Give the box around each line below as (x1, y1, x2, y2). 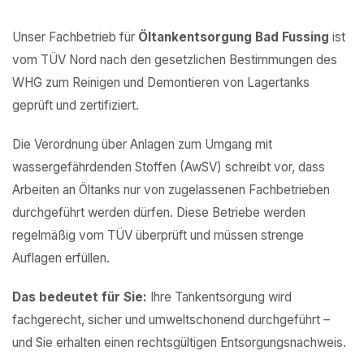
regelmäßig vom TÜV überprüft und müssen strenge (12, 227, 304, 243)
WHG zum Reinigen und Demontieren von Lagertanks (12, 75, 310, 90)
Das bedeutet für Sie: (12, 289, 147, 305)
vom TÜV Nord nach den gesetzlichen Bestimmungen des (12, 52, 337, 67)
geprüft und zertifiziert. (12, 97, 139, 113)
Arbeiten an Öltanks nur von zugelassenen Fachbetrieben (12, 182, 330, 197)
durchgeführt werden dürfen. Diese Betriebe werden (12, 205, 305, 220)
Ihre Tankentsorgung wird (147, 289, 292, 305)
